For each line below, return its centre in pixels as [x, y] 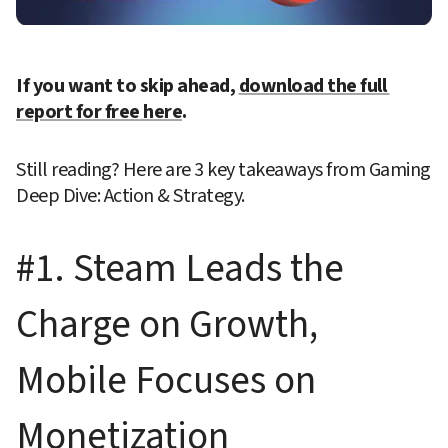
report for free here [99, 112]
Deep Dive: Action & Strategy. [130, 196]
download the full [312, 86]
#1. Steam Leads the [180, 269]
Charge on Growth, [167, 325]
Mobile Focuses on [166, 381]
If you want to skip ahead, [127, 86]
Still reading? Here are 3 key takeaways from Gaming [223, 170]
